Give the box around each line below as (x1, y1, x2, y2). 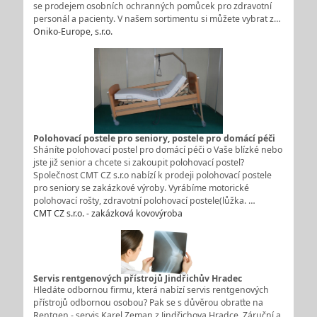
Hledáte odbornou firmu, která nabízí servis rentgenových (33, 283, 269, 296)
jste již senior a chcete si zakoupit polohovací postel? (33, 156, 244, 169)
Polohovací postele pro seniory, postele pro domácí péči (33, 132, 275, 145)
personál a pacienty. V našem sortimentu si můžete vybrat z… (33, 13, 281, 25)
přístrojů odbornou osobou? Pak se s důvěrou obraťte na (33, 296, 263, 309)
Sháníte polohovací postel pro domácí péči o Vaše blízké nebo (33, 144, 282, 156)
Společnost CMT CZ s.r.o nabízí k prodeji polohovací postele (33, 169, 272, 182)
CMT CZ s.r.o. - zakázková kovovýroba (33, 207, 183, 220)
